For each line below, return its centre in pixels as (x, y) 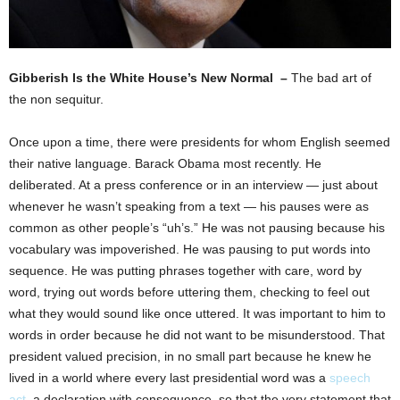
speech (350, 378)
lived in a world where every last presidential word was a (169, 378)
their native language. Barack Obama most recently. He (165, 164)
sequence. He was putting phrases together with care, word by (185, 271)
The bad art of (331, 78)
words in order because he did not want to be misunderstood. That (197, 335)
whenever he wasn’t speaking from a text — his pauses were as (189, 207)
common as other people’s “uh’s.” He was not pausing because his (197, 228)
